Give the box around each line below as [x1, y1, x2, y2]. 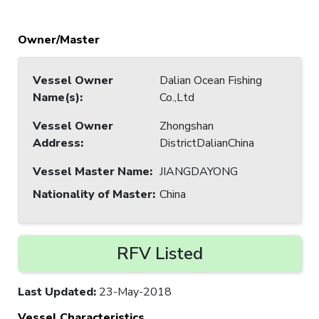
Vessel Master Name [33, 163, 150, 179]
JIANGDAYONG [159, 163, 238, 179]
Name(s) [33, 89, 80, 105]
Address [33, 135, 80, 151]
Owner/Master [18, 31, 100, 48]
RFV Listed [116, 241, 203, 265]
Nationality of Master [33, 186, 152, 202]
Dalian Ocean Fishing [159, 72, 262, 88]
